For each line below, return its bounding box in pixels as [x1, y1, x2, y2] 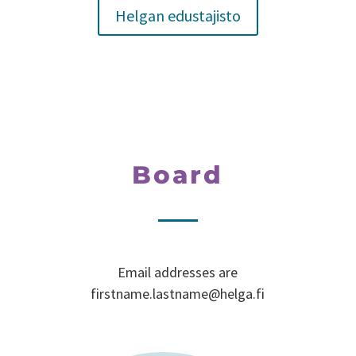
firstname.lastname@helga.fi [91, 284, 265, 304]
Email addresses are [118, 263, 238, 282]
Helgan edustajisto [114, 6, 241, 26]
